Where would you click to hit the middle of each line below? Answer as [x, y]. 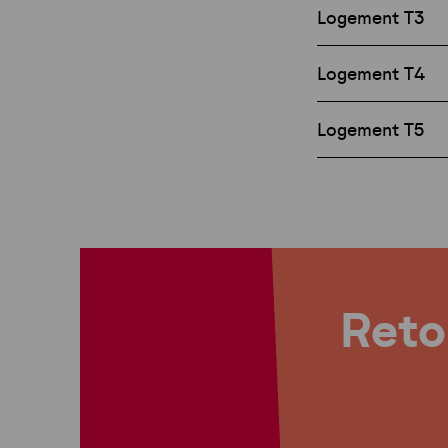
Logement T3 [370, 18]
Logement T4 [370, 74]
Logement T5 [370, 130]
